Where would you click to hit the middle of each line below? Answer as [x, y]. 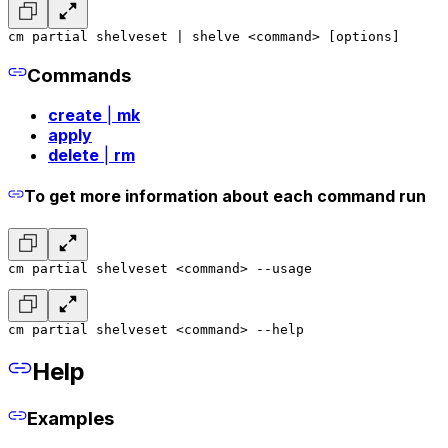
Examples [70, 419]
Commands [78, 75]
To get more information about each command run [225, 196]
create [75, 115]
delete [73, 155]
